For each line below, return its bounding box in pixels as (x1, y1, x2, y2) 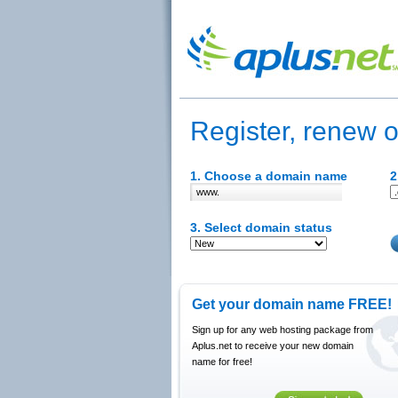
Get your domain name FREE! (192, 297, 392, 312)
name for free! (192, 356, 252, 367)
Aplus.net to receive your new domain (192, 340, 354, 351)
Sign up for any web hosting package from (192, 324, 373, 335)
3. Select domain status (190, 220, 332, 235)
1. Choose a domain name (190, 169, 347, 183)
